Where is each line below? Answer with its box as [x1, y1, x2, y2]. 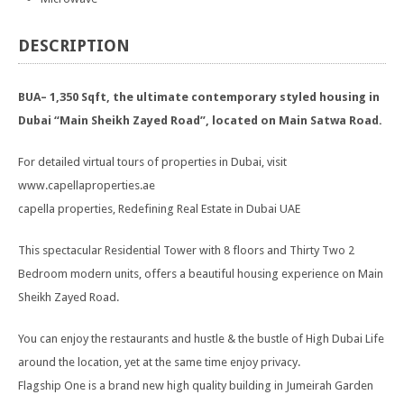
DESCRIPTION [18, 36, 130, 55]
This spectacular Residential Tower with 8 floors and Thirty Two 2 [18, 243, 354, 257]
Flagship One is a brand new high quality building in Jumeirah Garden [18, 379, 373, 392]
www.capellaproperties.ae [18, 179, 155, 192]
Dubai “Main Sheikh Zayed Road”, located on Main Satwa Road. [18, 114, 382, 127]
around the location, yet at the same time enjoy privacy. [18, 355, 300, 369]
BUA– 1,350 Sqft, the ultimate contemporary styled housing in [18, 90, 380, 104]
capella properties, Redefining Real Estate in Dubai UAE [18, 202, 300, 216]
